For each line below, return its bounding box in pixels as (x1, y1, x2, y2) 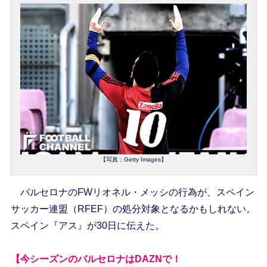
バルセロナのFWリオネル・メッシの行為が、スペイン (10, 187, 254, 198)
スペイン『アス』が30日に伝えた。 (10, 221, 164, 231)
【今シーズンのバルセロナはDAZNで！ (10, 254, 181, 265)
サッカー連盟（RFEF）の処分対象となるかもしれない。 (10, 204, 256, 215)
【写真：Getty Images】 (100, 156, 167, 163)
